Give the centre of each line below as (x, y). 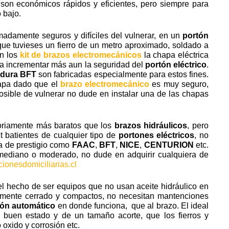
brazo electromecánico (105, 84)
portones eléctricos (156, 135)
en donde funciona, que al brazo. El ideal (132, 205)
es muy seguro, (179, 84)
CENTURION (169, 145)
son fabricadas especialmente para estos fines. (123, 74)
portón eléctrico (176, 64)
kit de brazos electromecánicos (81, 55)
